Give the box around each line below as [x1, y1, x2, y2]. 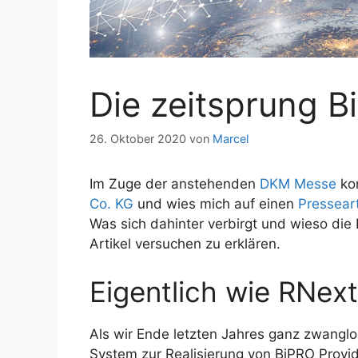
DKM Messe [260, 176, 336, 193]
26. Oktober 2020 [89, 132, 186, 146]
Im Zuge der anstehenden [89, 176, 260, 193]
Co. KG [89, 196, 133, 213]
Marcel [213, 132, 249, 146]
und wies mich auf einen [133, 196, 298, 213]
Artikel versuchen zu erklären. [89, 236, 280, 253]
